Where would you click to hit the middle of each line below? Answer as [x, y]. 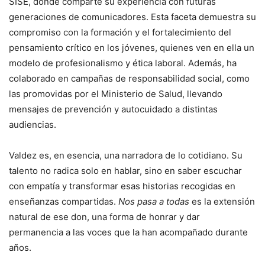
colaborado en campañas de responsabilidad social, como [129, 79]
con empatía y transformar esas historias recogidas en [122, 186]
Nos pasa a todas [154, 202]
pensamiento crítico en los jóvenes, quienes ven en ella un [132, 48]
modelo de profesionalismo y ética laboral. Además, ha [123, 63]
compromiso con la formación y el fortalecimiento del [120, 33]
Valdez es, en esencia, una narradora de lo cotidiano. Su [126, 156]
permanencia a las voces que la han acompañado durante [128, 232]
